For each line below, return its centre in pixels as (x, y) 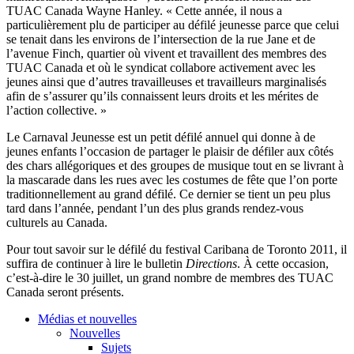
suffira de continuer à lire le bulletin (96, 263)
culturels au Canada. (58, 222)
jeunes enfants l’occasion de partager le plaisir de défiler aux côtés (170, 151)
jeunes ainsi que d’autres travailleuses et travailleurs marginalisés (166, 81)
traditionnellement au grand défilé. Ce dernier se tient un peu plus (168, 194)
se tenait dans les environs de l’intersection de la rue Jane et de (161, 39)
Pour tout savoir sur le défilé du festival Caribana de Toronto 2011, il (177, 249)
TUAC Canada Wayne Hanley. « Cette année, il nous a (144, 10)
